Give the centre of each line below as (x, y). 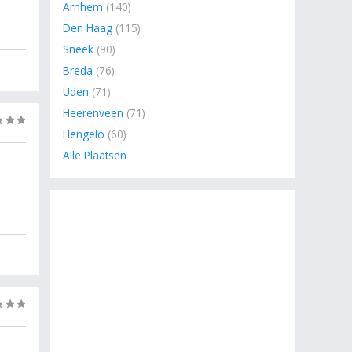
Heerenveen (93, 113)
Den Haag (88, 28)
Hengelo (84, 134)
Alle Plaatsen (95, 155)
